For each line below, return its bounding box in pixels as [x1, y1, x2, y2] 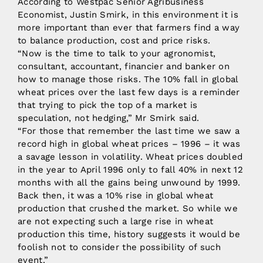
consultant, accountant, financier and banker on [18, 60, 230, 72]
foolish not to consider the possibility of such [18, 241, 221, 252]
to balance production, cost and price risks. [18, 35, 211, 46]
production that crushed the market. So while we [18, 203, 238, 214]
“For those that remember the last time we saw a [18, 125, 240, 136]
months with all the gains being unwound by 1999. [18, 177, 241, 188]
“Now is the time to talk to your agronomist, [18, 48, 216, 59]
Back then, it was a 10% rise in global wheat [18, 190, 214, 201]
